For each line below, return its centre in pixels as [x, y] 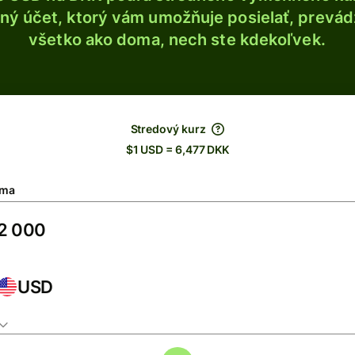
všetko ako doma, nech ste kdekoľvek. [177, 40]
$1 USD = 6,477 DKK [177, 149]
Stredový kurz [168, 129]
